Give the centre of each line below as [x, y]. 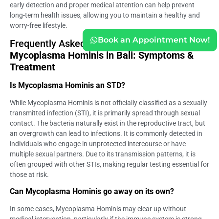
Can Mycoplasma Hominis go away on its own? [92, 192]
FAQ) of [149, 44]
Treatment [33, 67]
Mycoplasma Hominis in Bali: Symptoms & [102, 55]
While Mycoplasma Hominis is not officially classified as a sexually [109, 103]
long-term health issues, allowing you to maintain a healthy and [105, 15]
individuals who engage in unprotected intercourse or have [98, 144]
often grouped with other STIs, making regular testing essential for [109, 164]
